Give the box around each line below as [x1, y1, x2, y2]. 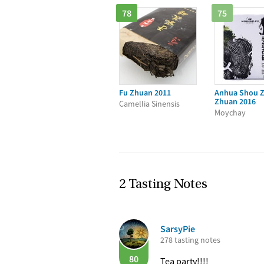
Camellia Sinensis [119, 98, 180, 109]
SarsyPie [160, 223, 195, 235]
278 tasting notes [160, 235, 220, 245]
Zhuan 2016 [214, 96, 256, 107]
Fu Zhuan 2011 [119, 87, 171, 98]
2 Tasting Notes [119, 178, 207, 192]
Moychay [214, 107, 246, 118]
